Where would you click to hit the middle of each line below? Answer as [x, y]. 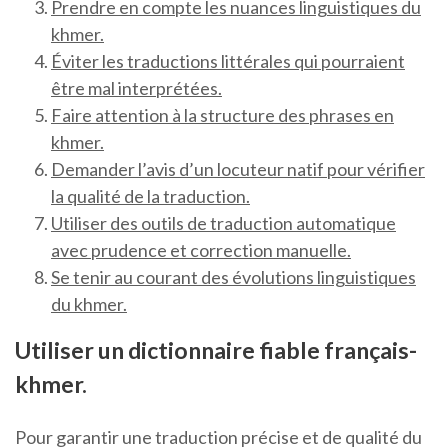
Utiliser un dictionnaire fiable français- [216, 350]
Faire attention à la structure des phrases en [222, 115]
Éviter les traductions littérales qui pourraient [228, 61]
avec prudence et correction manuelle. [201, 250]
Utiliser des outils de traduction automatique [223, 223]
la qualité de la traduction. [150, 196]
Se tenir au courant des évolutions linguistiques [233, 277]
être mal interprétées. [136, 88]
